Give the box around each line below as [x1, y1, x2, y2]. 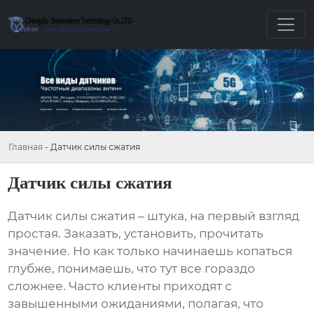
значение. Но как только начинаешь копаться [8, 244, 293, 259]
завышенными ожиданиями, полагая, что [8, 296, 264, 311]
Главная [8, 141, 43, 152]
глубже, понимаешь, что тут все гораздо [8, 261, 256, 276]
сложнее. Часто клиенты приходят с [8, 279, 233, 294]
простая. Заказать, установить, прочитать [8, 226, 264, 241]
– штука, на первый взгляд [135, 209, 300, 224]
